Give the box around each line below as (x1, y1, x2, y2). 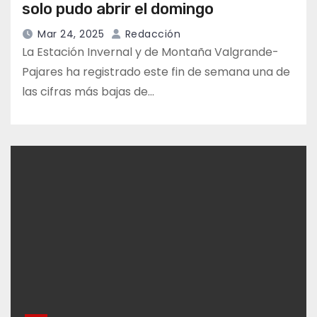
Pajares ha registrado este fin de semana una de (22, 64, 290, 81)
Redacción (122, 27, 180, 42)
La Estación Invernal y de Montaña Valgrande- (22, 44, 279, 61)
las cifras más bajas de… (22, 83, 154, 100)
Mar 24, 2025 (38, 27, 104, 42)
